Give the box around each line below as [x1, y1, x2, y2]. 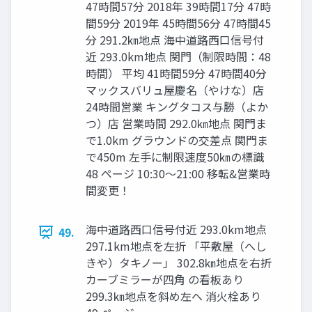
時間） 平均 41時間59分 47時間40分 [86, 65, 267, 82]
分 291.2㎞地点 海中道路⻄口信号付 [86, 31, 264, 49]
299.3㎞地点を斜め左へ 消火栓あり [86, 288, 261, 305]
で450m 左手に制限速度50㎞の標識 [86, 148, 264, 166]
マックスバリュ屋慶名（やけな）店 [86, 81, 264, 99]
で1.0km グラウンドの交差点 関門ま [86, 132, 268, 149]
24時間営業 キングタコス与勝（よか [86, 98, 268, 116]
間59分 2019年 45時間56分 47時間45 [86, 15, 271, 32]
